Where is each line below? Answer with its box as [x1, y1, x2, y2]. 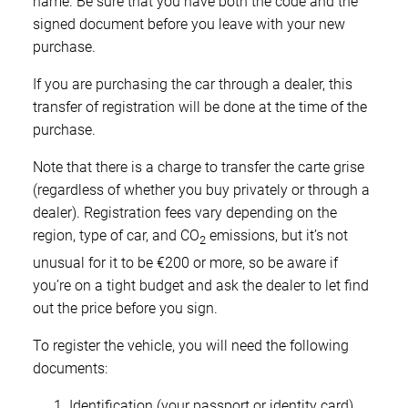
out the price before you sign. [33, 299, 218, 317]
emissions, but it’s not [206, 226, 348, 244]
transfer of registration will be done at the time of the [33, 97, 367, 116]
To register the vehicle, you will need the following [33, 336, 349, 354]
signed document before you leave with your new [33, 15, 345, 33]
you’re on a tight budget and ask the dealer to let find [33, 276, 369, 294]
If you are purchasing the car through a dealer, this [33, 75, 352, 93]
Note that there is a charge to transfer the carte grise [33, 158, 364, 176]
